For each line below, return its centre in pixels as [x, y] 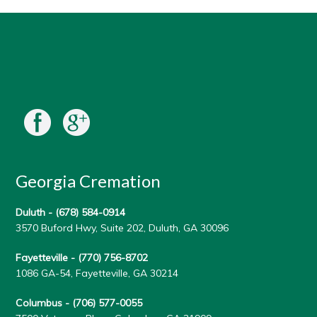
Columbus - [44, 302]
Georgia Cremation [88, 180]
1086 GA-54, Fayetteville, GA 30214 [97, 273]
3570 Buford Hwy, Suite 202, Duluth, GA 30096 [122, 227]
